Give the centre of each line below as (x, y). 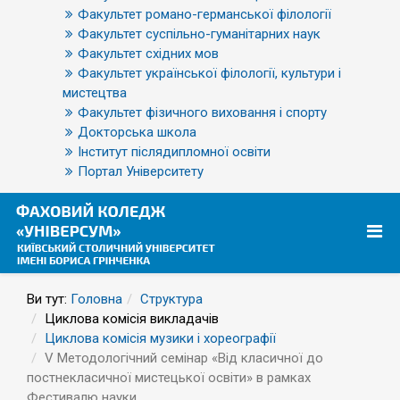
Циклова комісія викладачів (132, 319)
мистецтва (95, 93)
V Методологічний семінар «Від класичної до (184, 358)
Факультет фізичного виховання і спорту (202, 112)
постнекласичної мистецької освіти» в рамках (169, 378)
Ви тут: (49, 299)
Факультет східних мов (148, 54)
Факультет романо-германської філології (204, 14)
